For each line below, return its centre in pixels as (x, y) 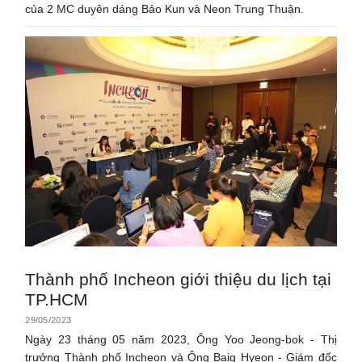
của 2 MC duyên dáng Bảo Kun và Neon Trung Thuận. (165, 8)
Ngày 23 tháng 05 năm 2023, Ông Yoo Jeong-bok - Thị (181, 339)
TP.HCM (57, 299)
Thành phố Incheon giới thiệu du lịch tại (179, 279)
